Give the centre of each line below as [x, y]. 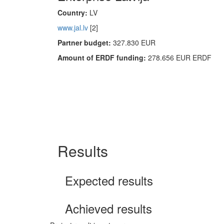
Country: [72, 12]
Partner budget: [85, 42]
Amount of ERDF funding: [103, 57]
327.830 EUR [134, 42]
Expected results [109, 180]
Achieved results [108, 208]
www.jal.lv [73, 27]
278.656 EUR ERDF [180, 57]
